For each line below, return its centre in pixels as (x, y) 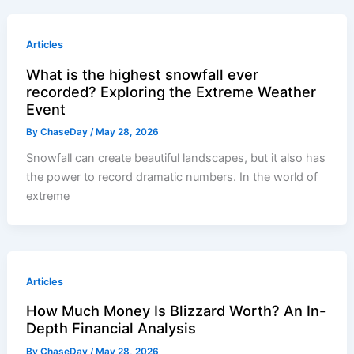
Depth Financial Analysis (111, 328)
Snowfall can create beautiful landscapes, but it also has (176, 158)
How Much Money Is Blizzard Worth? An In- (176, 311)
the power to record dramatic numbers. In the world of (172, 177)
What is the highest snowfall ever (143, 74)
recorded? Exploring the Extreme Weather (171, 91)
